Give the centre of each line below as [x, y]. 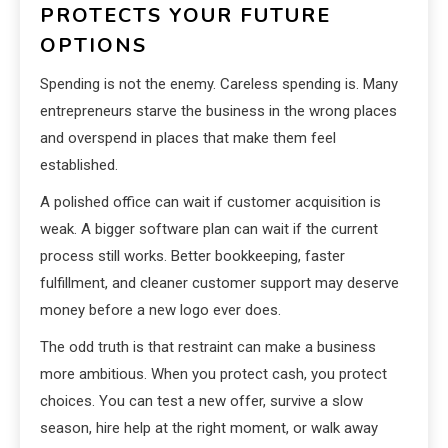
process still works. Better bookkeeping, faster [192, 256]
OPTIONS [93, 46]
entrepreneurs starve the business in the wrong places [218, 111]
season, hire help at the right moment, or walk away [209, 428]
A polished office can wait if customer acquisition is [210, 202]
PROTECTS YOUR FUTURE [185, 16]
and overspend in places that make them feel [188, 138]
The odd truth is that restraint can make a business [208, 347]
